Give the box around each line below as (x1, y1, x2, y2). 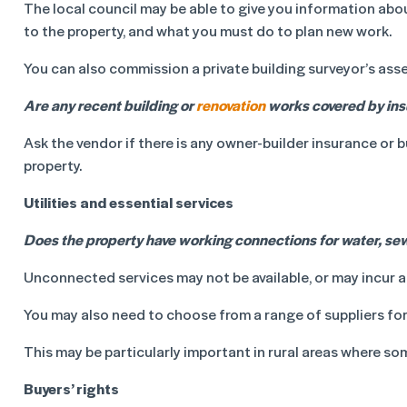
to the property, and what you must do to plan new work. (24, 20, 392, 41)
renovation (196, 94, 265, 115)
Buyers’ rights (24, 378, 119, 399)
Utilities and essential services (24, 192, 233, 213)
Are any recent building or (24, 94, 196, 115)
